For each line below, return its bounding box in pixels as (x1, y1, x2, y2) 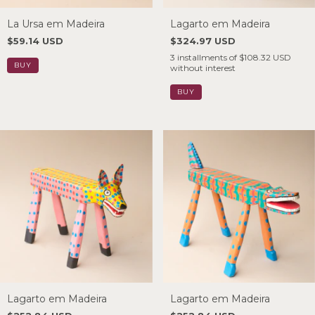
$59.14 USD (7, 35, 63, 46)
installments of (176, 52, 239, 63)
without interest (169, 63, 236, 73)
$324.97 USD (169, 35, 236, 46)
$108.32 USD (238, 52, 291, 63)
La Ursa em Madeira (7, 18, 105, 30)
